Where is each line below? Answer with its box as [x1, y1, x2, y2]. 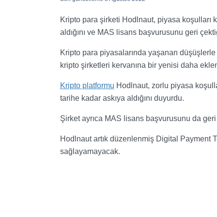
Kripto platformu [60, 81, 114, 90]
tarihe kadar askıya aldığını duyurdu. [60, 94, 184, 102]
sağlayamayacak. [60, 147, 120, 155]
